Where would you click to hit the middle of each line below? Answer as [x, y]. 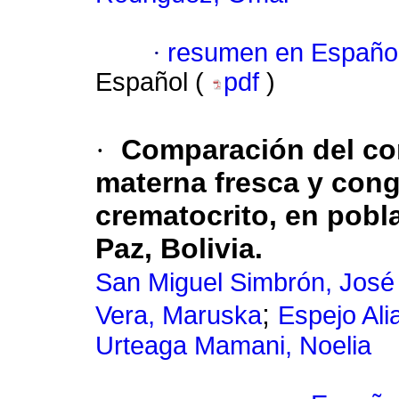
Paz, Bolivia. [179, 249]
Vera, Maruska [179, 316]
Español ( [153, 82]
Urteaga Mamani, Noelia [233, 346]
